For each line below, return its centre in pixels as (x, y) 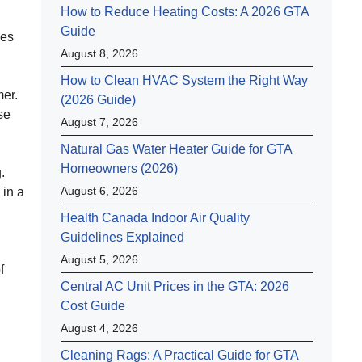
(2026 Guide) (98, 100)
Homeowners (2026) (119, 168)
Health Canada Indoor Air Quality (155, 218)
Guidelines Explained (122, 237)
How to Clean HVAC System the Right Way (184, 80)
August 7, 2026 (99, 122)
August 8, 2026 (99, 53)
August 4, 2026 (99, 328)
